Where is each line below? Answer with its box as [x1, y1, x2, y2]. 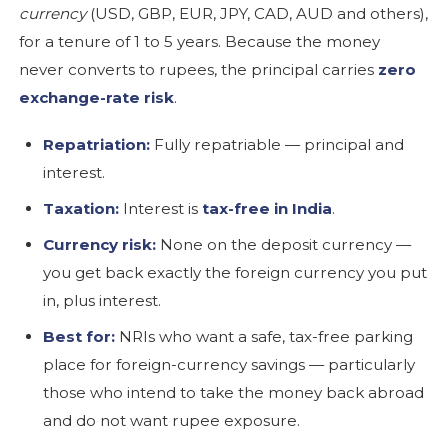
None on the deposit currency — [156, 234, 412, 254]
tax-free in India [202, 198, 333, 218]
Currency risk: [43, 234, 157, 254]
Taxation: [43, 198, 120, 218]
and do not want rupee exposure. [43, 410, 301, 430]
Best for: [43, 326, 116, 346]
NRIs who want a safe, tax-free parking [115, 326, 414, 346]
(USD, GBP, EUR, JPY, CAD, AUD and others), [86, 3, 429, 23]
